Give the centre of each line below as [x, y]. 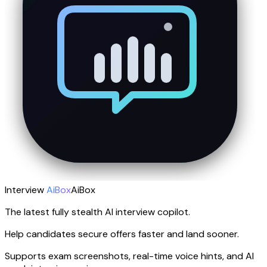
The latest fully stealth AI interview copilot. [97, 212]
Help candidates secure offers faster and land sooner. [122, 234]
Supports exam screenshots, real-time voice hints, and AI [129, 256]
